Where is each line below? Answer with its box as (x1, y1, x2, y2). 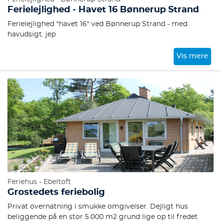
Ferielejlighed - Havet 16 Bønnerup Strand (7, 5, 199, 14)
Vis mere (177, 53, 209, 60)
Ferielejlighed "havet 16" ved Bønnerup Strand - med (7, 21, 187, 28)
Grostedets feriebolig (7, 188, 105, 197)
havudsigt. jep (7, 31, 56, 38)
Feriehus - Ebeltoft (7, 179, 71, 185)
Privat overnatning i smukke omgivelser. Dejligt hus (7, 203, 188, 210)
